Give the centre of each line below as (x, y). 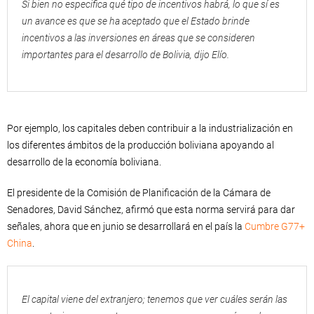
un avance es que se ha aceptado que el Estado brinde (136, 21)
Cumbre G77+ (275, 226)
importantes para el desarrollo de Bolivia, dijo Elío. (125, 55)
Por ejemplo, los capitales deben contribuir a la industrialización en (150, 128)
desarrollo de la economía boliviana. (84, 162)
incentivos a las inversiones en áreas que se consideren (138, 38)
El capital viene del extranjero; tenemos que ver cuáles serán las (155, 299)
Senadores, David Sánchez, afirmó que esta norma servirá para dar (151, 210)
